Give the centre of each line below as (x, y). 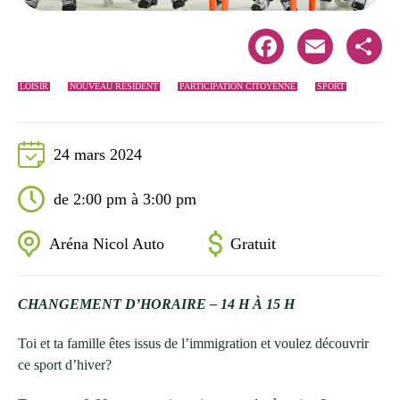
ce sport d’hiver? (65, 365)
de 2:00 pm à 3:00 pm (125, 200)
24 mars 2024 (98, 155)
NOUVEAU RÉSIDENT (114, 87)
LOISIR (34, 87)
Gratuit (253, 244)
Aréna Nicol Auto (107, 244)
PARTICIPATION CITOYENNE (237, 87)
